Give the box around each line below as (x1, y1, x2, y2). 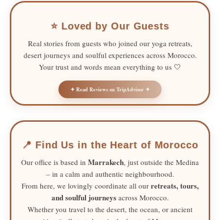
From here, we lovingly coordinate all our (21, 181, 151, 191)
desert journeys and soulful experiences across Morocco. (23, 50, 197, 60)
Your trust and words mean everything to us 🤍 (39, 61, 181, 72)
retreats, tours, (150, 180, 199, 192)
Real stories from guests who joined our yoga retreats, (27, 38, 192, 48)
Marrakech (88, 157, 124, 168)
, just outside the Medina (124, 157, 199, 167)
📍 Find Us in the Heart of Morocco (22, 139, 198, 151)
